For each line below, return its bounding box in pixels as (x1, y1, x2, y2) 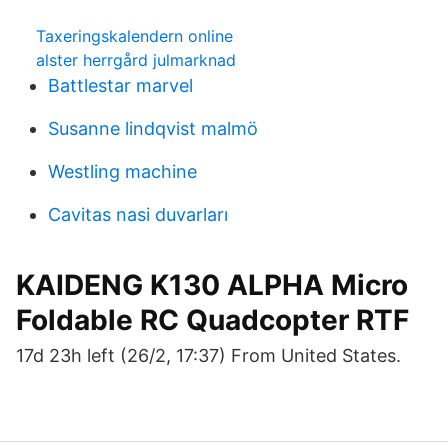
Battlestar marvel (48, 75, 193, 96)
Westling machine (48, 161, 197, 182)
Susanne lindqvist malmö (48, 118, 258, 139)
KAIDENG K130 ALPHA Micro (16, 268, 408, 302)
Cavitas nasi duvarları (48, 204, 228, 225)
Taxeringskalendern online (36, 26, 233, 46)
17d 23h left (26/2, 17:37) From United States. (16, 345, 401, 366)
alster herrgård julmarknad (36, 50, 236, 70)
